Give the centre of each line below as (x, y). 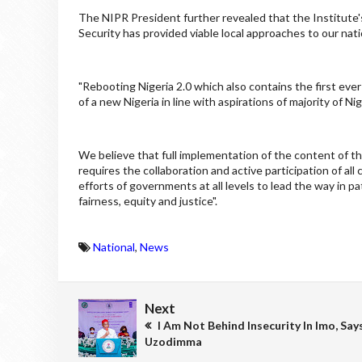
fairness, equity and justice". (148, 201)
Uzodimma (173, 342)
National (114, 247)
